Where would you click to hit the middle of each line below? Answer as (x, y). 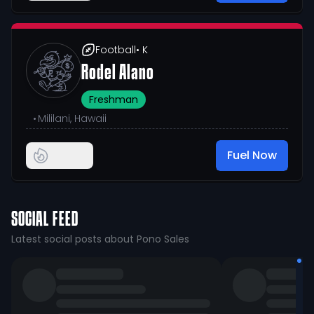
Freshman (114, 100)
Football (116, 50)
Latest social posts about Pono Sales (100, 239)
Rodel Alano (118, 74)
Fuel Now (252, 155)
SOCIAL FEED (45, 220)
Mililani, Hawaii (72, 118)
